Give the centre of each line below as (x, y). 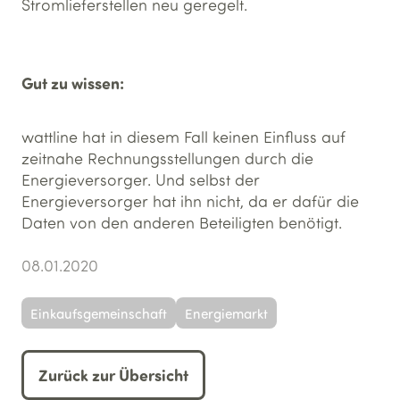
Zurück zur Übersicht (113, 375)
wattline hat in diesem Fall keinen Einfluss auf (183, 137)
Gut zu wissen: (73, 83)
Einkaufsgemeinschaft (98, 313)
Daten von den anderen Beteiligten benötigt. (182, 222)
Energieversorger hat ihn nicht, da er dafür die (190, 201)
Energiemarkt (226, 313)
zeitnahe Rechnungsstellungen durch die (167, 158)
